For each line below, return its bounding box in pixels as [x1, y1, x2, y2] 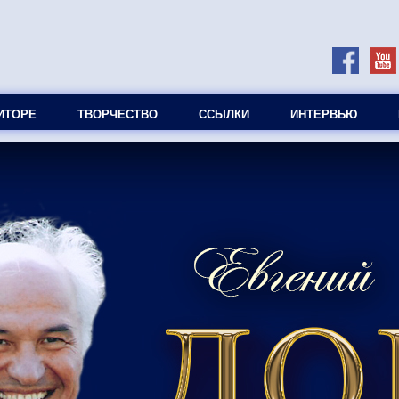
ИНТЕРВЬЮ [290, 108, 357, 122]
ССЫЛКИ [199, 108, 249, 122]
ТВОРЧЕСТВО [77, 108, 158, 122]
